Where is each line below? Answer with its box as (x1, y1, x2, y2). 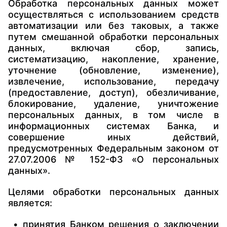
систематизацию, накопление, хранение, (8, 54, 219, 64)
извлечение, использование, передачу (8, 76, 219, 87)
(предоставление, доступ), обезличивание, (8, 87, 219, 98)
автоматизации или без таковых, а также (8, 20, 219, 31)
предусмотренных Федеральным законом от (8, 143, 219, 154)
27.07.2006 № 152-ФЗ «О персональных (8, 154, 219, 165)
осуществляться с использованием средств (8, 9, 219, 20)
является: (8, 198, 52, 208)
